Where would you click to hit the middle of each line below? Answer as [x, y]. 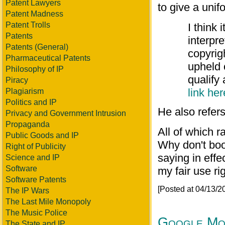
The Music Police [36, 213]
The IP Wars [27, 191]
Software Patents [36, 180]
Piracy [17, 80]
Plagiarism [25, 91]
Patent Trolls [28, 25]
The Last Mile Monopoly [48, 202]
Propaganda [28, 124]
